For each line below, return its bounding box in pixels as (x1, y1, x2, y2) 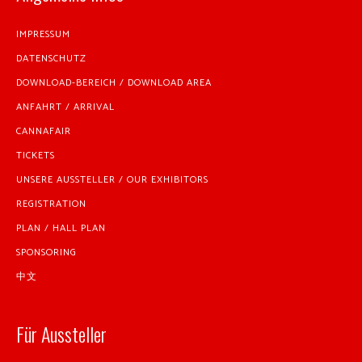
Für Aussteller (16, 319, 107, 349)
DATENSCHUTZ (16, 51, 86, 67)
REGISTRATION (16, 196, 86, 213)
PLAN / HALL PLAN (16, 221, 106, 237)
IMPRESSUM (16, 27, 70, 43)
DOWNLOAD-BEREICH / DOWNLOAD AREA (16, 75, 212, 91)
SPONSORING (16, 245, 77, 261)
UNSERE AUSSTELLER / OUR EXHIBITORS (16, 172, 208, 188)
